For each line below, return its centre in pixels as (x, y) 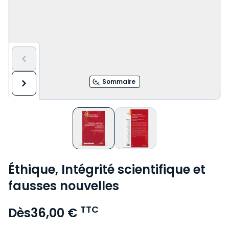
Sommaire (119, 82)
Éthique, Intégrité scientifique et (107, 169)
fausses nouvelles (64, 186)
